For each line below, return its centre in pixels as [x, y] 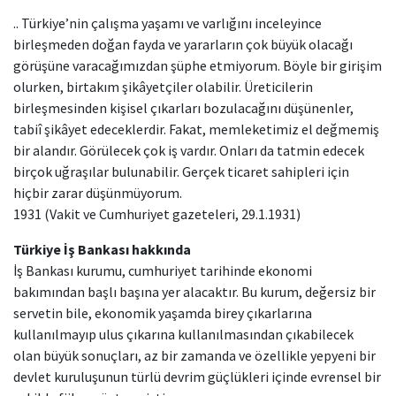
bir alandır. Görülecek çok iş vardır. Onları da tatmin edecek [189, 150]
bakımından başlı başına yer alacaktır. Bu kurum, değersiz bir [194, 292]
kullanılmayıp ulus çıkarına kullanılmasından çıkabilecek [183, 334]
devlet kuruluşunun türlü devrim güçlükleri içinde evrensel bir [197, 377]
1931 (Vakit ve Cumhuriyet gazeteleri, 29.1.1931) [157, 214]
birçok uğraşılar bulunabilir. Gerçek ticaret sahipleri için [181, 171]
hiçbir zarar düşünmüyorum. [98, 193]
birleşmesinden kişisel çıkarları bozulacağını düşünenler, [183, 108]
